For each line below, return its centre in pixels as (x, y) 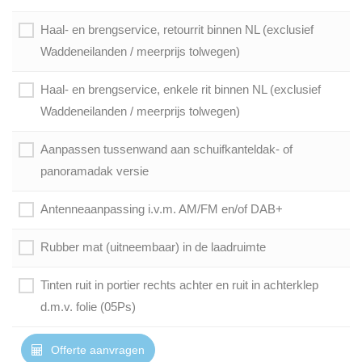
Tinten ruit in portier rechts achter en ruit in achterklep (179, 285)
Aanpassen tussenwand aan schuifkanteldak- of (166, 149)
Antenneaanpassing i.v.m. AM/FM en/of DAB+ (162, 209)
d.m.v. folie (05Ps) (88, 307)
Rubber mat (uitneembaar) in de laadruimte (153, 247)
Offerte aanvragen (96, 350)
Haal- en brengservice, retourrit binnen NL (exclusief (177, 29)
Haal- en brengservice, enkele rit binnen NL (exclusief (181, 89)
